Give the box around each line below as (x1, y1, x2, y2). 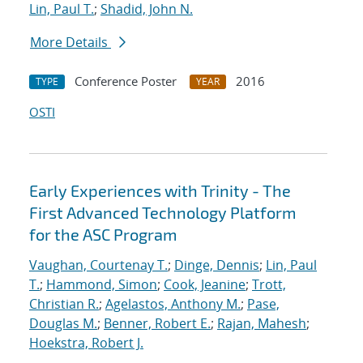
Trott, (252, 275, 286, 294)
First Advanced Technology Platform (29, 203, 297, 223)
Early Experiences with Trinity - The (29, 181, 291, 201)
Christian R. (29, 295, 99, 314)
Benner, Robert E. (104, 314, 211, 333)
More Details (30, 33, 111, 52)
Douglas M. (29, 314, 97, 333)
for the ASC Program (29, 224, 177, 245)
